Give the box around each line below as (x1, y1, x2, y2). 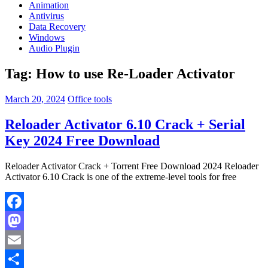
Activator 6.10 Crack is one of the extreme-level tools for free (5, 171, 236, 182)
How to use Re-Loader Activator (36, 65, 235, 81)
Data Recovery (29, 22, 86, 32)
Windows (29, 32, 65, 42)
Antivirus (29, 11, 64, 21)
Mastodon (5, 234, 42, 245)
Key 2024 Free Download (5, 132, 160, 148)
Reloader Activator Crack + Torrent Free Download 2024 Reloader (5, 160, 258, 171)
